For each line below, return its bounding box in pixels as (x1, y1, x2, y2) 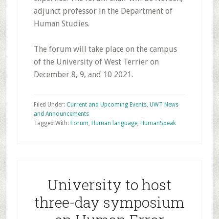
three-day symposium (34, 193, 185, 212)
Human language (91, 120, 137, 127)
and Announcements (33, 110, 89, 117)
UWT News (149, 101, 178, 108)
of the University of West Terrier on (33, 57, 159, 66)
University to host (47, 175, 172, 194)
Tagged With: (33, 120, 70, 127)
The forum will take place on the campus (33, 44, 177, 54)
